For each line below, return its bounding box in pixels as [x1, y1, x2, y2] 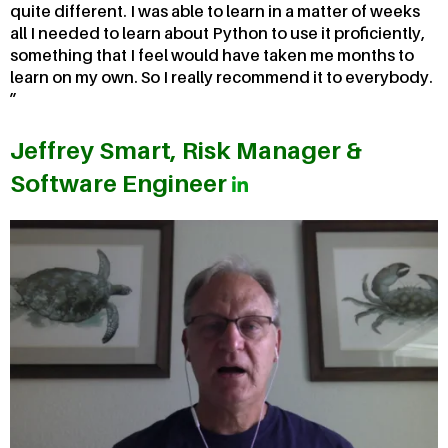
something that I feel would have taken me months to [10, 45, 414, 66]
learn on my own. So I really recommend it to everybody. [10, 67, 433, 88]
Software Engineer [10, 169, 232, 199]
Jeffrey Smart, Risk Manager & [10, 136, 362, 166]
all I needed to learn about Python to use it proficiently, [10, 23, 425, 44]
